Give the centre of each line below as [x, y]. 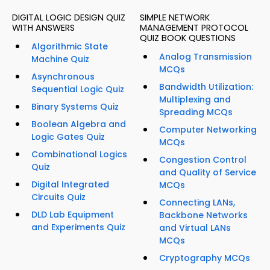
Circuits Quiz [58, 197]
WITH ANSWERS [43, 28]
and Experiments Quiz [78, 228]
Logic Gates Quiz [68, 137]
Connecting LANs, [197, 203]
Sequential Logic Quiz [78, 89]
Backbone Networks [203, 215]
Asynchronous [63, 77]
